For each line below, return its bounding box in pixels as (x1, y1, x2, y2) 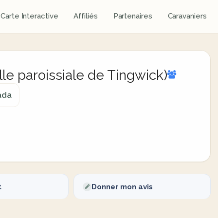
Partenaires (113, 12, 152, 20)
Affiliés (73, 12, 98, 20)
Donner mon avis (91, 182, 153, 191)
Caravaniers (167, 12, 207, 20)
